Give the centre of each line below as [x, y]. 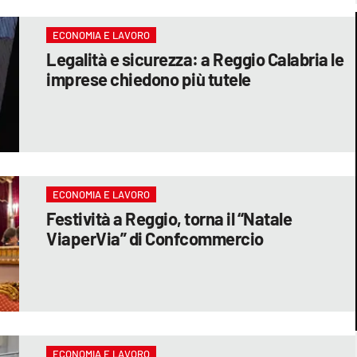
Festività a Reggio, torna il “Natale [169, 218]
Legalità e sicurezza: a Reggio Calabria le [195, 59]
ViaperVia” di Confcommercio [155, 238]
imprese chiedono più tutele [149, 78]
